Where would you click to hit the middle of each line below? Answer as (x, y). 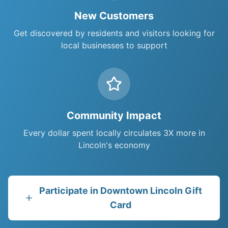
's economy (128, 145)
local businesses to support (114, 45)
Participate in (69, 191)
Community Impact (114, 116)
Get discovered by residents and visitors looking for (114, 33)
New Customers (114, 16)
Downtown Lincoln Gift (151, 191)
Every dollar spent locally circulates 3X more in (114, 133)
